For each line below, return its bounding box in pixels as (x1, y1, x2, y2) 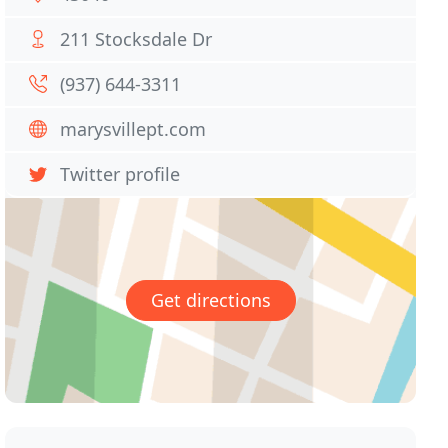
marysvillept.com (60, 117, 207, 141)
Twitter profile (60, 162, 181, 186)
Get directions (150, 288, 271, 313)
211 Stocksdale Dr (60, 27, 213, 51)
